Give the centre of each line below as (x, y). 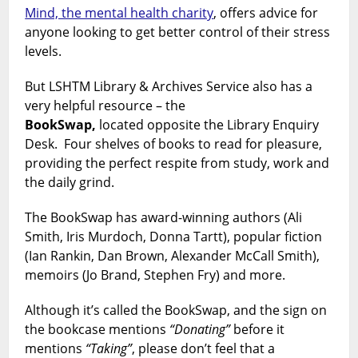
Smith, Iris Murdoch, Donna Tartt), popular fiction (174, 237)
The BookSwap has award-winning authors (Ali (164, 218)
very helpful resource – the (105, 106)
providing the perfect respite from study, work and (177, 163)
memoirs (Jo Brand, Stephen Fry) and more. (155, 275)
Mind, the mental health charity (119, 13)
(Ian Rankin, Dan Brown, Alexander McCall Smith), (173, 256)
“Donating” (200, 330)
